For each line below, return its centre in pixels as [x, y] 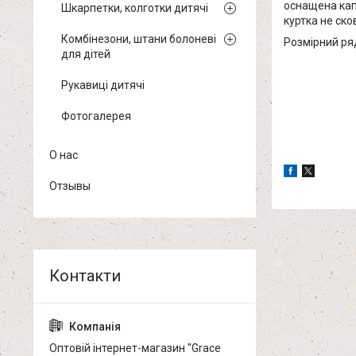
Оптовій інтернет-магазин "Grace [135, 348]
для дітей [86, 54]
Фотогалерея [96, 116]
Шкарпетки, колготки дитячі [135, 8]
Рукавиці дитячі [103, 85]
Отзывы [70, 186]
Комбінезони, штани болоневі [139, 39]
